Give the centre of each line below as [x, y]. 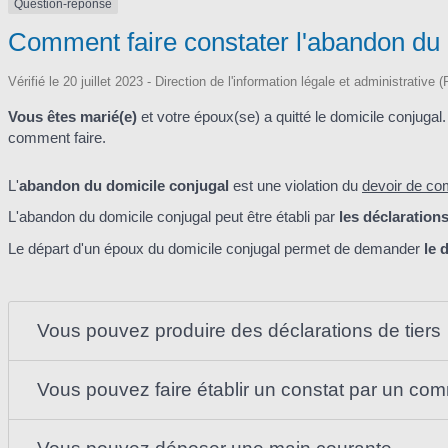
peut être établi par [277, 217]
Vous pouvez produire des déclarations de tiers [239, 330]
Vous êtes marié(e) [74, 117]
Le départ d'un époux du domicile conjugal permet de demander [216, 248]
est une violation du [297, 185]
